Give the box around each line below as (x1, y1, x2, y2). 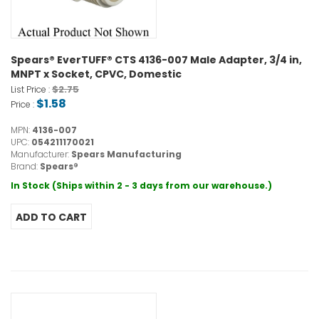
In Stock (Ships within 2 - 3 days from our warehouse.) (11, 179, 272, 192)
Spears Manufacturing (71, 148, 182, 161)
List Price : (11, 83, 52, 96)
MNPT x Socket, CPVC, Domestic (11, 67, 182, 82)
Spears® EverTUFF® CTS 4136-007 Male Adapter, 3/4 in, (11, 53, 302, 68)
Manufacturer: (11, 148, 71, 161)
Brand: (11, 160, 40, 173)
